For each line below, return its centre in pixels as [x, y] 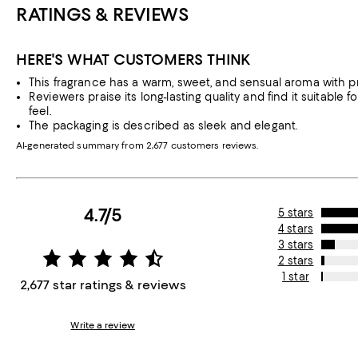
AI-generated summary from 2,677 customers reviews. [137, 145]
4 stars [296, 229]
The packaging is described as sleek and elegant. [163, 125]
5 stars [296, 213]
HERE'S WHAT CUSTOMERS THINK [134, 60]
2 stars [296, 261]
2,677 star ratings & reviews [103, 285]
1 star [296, 276]
